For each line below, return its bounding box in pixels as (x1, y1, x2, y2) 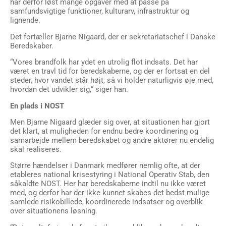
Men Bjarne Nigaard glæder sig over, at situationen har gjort (10, 117, 210, 127)
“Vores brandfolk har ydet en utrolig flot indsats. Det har (10, 58, 198, 67)
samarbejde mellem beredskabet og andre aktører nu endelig (10, 135, 214, 145)
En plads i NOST (10, 101, 64, 110)
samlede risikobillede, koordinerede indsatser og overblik (10, 197, 203, 207)
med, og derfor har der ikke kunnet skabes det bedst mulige (10, 188, 209, 198)
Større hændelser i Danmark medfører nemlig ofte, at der (10, 161, 200, 171)
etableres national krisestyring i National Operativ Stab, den (10, 170, 209, 180)
